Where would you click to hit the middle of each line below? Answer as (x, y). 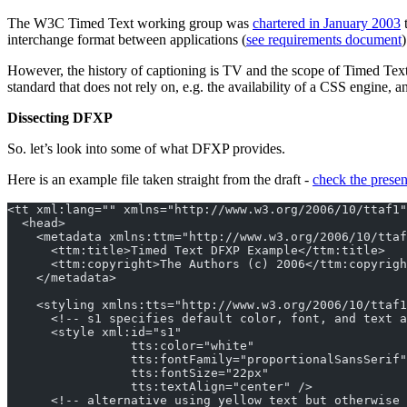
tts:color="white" (131, 346)
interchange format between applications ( (127, 40)
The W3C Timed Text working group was (130, 24)
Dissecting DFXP (60, 118)
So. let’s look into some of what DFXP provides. (146, 149)
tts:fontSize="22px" (138, 373)
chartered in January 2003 (327, 24)
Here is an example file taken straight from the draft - (160, 180)
